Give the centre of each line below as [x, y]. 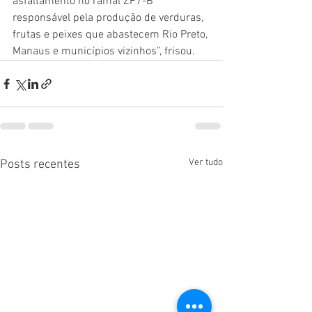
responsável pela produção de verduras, [109, 18]
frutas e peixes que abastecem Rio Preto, [111, 35]
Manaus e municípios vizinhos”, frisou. [104, 52]
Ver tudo [206, 163]
